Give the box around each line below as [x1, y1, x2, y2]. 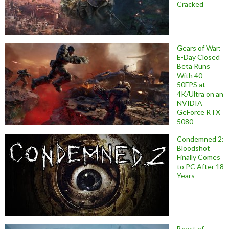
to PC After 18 [177, 162, 224, 171]
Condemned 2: [177, 134, 224, 143]
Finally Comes [177, 152, 220, 162]
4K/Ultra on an [177, 89, 223, 98]
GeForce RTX [177, 107, 220, 117]
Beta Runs [177, 61, 210, 71]
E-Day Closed [177, 52, 220, 61]
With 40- [177, 71, 205, 80]
